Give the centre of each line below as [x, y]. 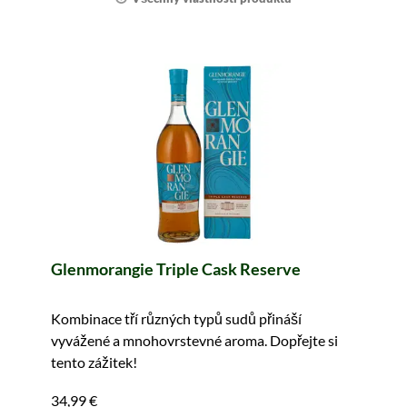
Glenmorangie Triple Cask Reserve [176, 269]
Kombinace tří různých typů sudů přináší [176, 318]
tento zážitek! [94, 362]
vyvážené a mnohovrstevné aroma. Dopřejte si [194, 340]
